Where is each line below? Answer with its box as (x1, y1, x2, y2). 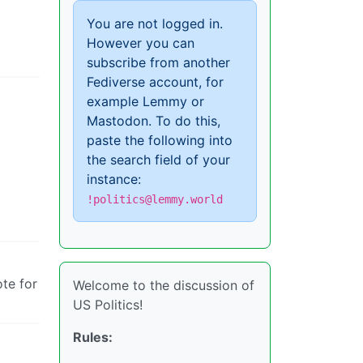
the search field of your (87, 152, 230, 168)
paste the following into (87, 132, 233, 148)
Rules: (73, 329, 113, 345)
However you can (87, 35, 194, 51)
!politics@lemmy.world (87, 193, 223, 206)
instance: (87, 171, 141, 187)
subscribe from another (87, 54, 230, 70)
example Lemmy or (87, 93, 204, 109)
